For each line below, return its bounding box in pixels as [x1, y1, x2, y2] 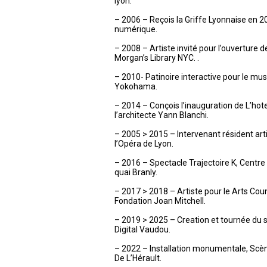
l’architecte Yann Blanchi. [114, 110, 209, 120]
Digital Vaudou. [114, 225, 170, 234]
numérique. [114, 24, 157, 34]
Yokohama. [114, 82, 157, 91]
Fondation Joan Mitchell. [114, 196, 206, 206]
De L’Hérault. [114, 253, 162, 263]
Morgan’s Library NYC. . [114, 53, 199, 63]
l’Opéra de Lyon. [114, 139, 173, 148]
